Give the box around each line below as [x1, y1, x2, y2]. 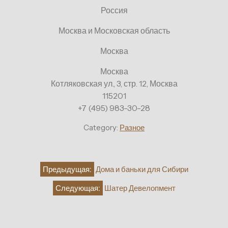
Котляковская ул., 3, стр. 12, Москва [50, 78, 178, 89]
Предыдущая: [42, 164, 92, 174]
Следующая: [55, 183, 100, 193]
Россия [100, 5, 128, 15]
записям [6, 186, 59, 202]
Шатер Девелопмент [104, 183, 176, 193]
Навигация [6, 155, 72, 171]
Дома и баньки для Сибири [95, 164, 188, 174]
